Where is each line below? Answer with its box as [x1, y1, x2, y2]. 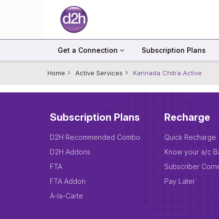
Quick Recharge [164, 133, 216, 141]
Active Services [75, 69, 123, 77]
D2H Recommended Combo [50, 133, 140, 141]
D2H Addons [50, 148, 90, 156]
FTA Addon [50, 177, 86, 185]
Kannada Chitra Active [133, 69, 202, 77]
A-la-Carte [50, 192, 83, 200]
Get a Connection [57, 46, 120, 54]
